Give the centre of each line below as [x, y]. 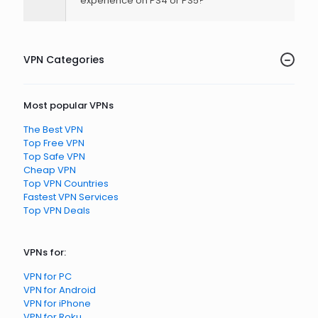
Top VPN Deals [57, 210]
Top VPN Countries [66, 183]
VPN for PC [48, 276]
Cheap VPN [50, 170]
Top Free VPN [54, 143]
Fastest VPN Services [71, 197]
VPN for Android [60, 290]
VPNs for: [45, 252]
